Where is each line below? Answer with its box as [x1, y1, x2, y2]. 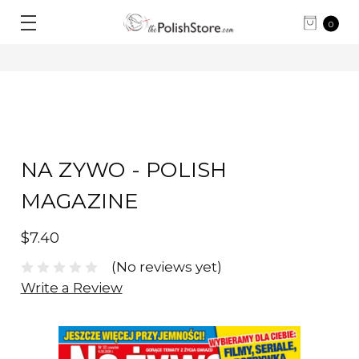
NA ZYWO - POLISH [20, 157, 228, 183]
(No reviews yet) [111, 259, 222, 276]
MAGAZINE [20, 188, 139, 214]
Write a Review [20, 280, 123, 296]
